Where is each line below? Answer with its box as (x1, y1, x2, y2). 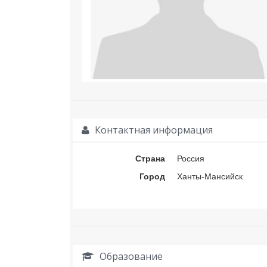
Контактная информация (92, 123, 213, 137)
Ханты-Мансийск (177, 170, 243, 182)
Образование (97, 250, 163, 263)
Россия (177, 152, 204, 164)
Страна (135, 152, 165, 164)
